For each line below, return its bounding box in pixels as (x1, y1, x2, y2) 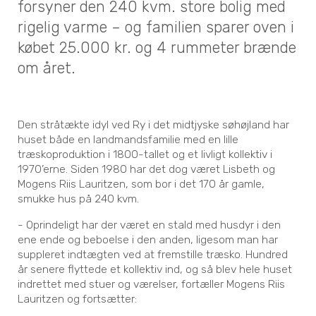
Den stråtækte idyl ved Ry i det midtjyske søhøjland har (18, 118, 290, 132)
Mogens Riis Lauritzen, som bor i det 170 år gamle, (18, 177, 265, 191)
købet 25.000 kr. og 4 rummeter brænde (18, 39, 297, 57)
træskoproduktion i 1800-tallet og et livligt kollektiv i (18, 147, 273, 162)
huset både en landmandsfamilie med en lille (18, 133, 239, 147)
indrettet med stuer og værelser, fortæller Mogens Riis (18, 277, 286, 291)
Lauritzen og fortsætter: (18, 292, 138, 306)
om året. (18, 59, 76, 78)
